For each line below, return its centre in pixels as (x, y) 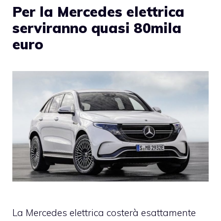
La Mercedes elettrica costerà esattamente (104, 213)
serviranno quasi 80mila (97, 28)
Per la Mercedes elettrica (98, 12)
